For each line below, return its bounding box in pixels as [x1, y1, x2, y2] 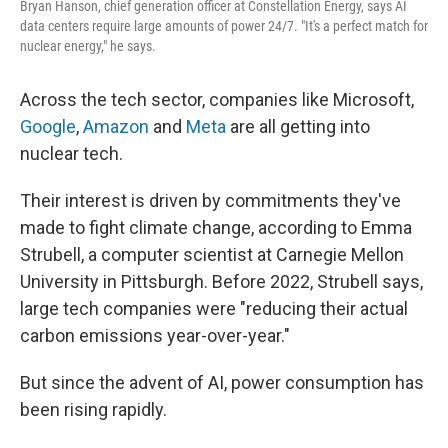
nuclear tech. [20, 143, 123, 164]
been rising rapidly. [20, 399, 167, 420]
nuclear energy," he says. [20, 38, 156, 54]
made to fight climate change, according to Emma [20, 217, 412, 238]
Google [20, 116, 76, 137]
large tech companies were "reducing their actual [20, 298, 408, 319]
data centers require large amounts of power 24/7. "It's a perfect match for [20, 18, 428, 34]
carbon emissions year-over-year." [20, 325, 290, 346]
